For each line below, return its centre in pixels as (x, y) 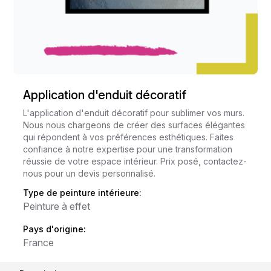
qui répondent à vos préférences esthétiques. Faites (129, 137)
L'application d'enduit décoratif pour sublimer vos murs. (134, 113)
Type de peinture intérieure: (83, 193)
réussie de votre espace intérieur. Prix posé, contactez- (135, 162)
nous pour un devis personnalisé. (90, 174)
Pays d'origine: (55, 229)
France (39, 243)
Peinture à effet (57, 207)
